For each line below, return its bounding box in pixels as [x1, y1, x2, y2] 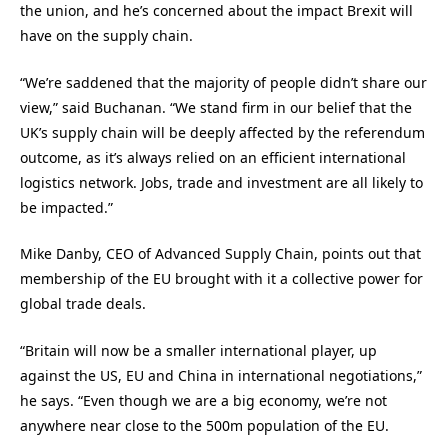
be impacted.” [20, 197, 113, 217]
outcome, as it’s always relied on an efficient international [20, 147, 406, 167]
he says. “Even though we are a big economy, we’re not [20, 390, 387, 410]
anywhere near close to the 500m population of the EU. [20, 415, 389, 435]
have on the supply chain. [20, 26, 193, 46]
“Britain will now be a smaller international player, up [20, 340, 377, 360]
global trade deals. [20, 294, 146, 314]
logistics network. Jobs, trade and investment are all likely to [20, 172, 423, 192]
